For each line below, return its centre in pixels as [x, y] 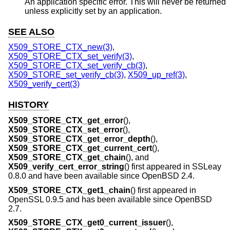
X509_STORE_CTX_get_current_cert [80, 148]
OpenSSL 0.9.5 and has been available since [91, 199]
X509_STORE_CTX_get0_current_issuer [87, 223]
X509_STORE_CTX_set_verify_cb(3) [77, 66]
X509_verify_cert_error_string [66, 167]
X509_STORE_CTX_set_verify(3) [70, 56]
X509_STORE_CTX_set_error [65, 130]
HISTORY [28, 105]
